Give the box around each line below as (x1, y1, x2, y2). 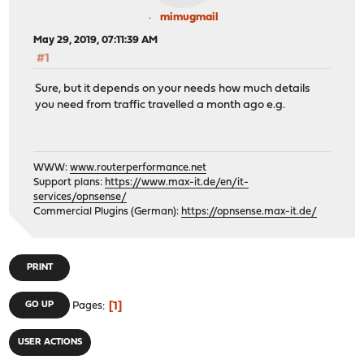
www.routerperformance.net (70, 162, 207, 174)
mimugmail (160, 11, 219, 24)
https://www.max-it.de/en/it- (105, 177, 249, 188)
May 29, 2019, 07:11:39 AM (33, 35, 158, 46)
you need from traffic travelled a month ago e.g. (35, 98, 286, 111)
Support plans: (33, 177, 106, 188)
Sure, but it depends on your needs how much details (35, 82, 311, 95)
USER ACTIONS (18, 338, 83, 348)
